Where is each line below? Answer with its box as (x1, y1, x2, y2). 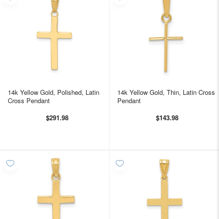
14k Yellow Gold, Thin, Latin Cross (117, 87, 215, 97)
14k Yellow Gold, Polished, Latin (8, 87, 99, 97)
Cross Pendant (8, 95, 50, 105)
